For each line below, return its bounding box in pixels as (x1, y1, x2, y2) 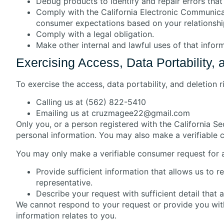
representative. (36, 177, 92, 187)
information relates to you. (16, 210, 116, 220)
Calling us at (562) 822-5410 (36, 97, 146, 107)
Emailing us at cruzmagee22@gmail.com (36, 108, 190, 118)
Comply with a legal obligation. (36, 28, 154, 39)
